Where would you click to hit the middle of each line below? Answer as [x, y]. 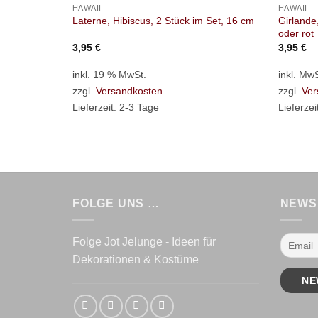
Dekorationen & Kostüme [136, 260]
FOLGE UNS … [116, 203]
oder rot [296, 33]
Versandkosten [129, 91]
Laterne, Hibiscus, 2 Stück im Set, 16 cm [163, 21]
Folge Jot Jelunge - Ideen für [144, 242]
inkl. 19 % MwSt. [109, 75]
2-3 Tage [139, 108]
